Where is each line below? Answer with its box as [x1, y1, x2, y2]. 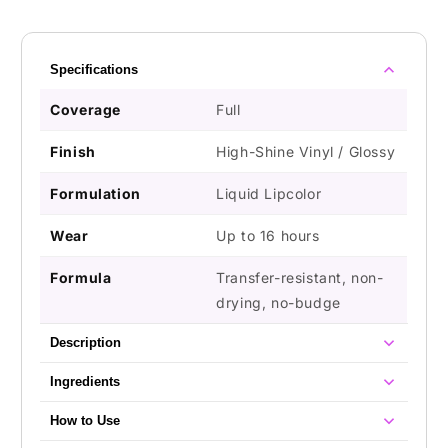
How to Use [50, 413, 121, 429]
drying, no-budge [216, 293, 341, 311]
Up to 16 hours [216, 226, 320, 244]
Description [50, 335, 122, 351]
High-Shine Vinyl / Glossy [216, 142, 396, 160]
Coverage [50, 100, 122, 118]
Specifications [50, 62, 139, 78]
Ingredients [50, 374, 121, 390]
